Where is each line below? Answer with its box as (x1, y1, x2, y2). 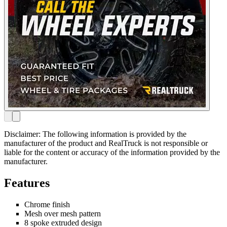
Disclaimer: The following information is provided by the (4, 130, 186, 139)
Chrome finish (24, 200, 70, 209)
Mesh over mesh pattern (24, 209, 101, 218)
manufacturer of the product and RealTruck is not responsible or (4, 139, 208, 148)
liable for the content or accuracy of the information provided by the (4, 148, 220, 157)
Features (4, 176, 50, 190)
